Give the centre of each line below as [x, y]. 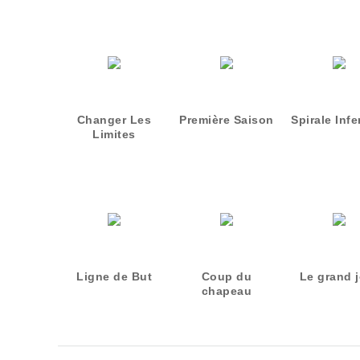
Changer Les [114, 120]
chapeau [227, 291]
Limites [114, 134]
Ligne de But [114, 276]
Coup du [227, 276]
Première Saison [227, 120]
